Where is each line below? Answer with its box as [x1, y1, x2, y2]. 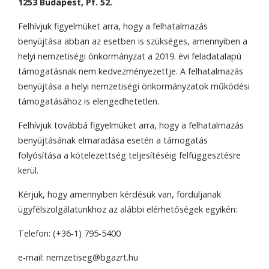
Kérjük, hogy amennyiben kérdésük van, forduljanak [18, 188, 221, 200]
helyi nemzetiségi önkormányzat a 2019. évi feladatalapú [18, 50, 241, 62]
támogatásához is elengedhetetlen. [18, 95, 159, 107]
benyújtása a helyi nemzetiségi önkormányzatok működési [18, 80, 250, 92]
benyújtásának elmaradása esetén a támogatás [18, 134, 208, 146]
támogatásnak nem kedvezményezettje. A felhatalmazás [18, 65, 243, 77]
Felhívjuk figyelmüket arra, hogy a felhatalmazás [18, 20, 208, 32]
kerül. [18, 164, 38, 176]
